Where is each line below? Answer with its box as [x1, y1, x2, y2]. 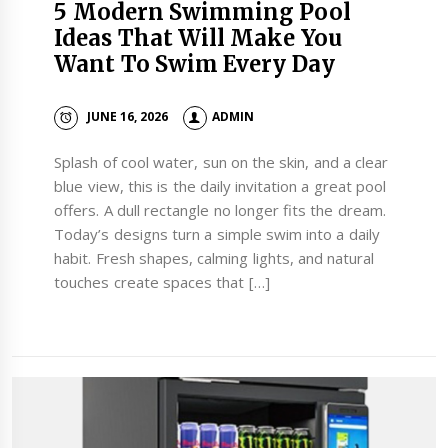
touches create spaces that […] [54, 271, 270, 292]
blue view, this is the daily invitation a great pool [54, 175, 387, 196]
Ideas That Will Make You [54, 23, 342, 52]
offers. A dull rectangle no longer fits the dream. [54, 199, 386, 220]
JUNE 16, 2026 [86, 108, 169, 126]
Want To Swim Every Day [54, 49, 335, 78]
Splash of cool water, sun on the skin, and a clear [54, 151, 389, 172]
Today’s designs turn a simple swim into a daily [54, 223, 380, 244]
